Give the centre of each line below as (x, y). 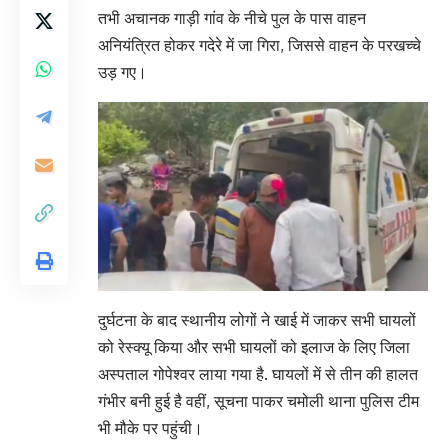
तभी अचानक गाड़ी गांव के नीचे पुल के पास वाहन (232, 18)
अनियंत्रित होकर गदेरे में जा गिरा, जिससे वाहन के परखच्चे (259, 45)
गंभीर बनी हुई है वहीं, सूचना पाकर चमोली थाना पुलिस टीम (258, 400)
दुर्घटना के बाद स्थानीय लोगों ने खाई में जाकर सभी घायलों (257, 319)
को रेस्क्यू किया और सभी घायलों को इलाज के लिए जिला (254, 346)
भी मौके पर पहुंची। (150, 427)
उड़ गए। (122, 72)
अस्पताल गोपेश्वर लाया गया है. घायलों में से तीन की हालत (258, 373)
